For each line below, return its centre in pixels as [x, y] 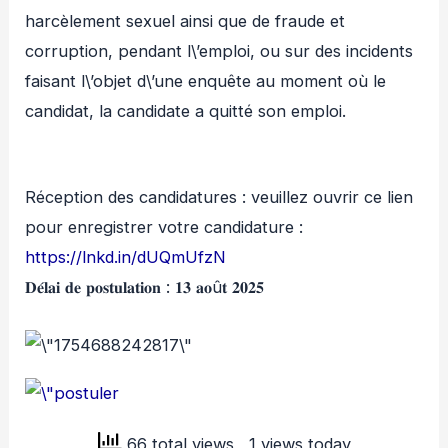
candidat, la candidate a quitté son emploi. [186, 111]
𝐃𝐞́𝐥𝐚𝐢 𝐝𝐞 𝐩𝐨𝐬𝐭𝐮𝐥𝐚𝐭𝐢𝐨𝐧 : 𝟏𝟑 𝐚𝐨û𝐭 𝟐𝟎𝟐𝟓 [145, 287]
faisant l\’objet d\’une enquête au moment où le [206, 81]
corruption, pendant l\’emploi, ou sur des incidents [219, 51]
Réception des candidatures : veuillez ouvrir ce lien [219, 197]
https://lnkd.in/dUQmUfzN [126, 257]
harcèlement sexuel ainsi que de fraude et [185, 21]
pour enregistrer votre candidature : [164, 227]
